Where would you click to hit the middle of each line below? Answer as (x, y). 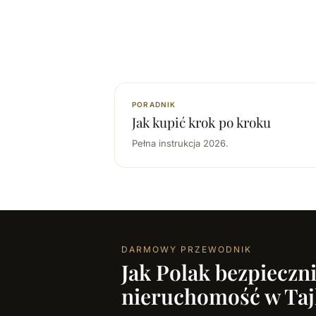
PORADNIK (154, 104)
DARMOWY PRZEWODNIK (187, 249)
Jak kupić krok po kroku (201, 122)
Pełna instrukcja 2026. (180, 143)
